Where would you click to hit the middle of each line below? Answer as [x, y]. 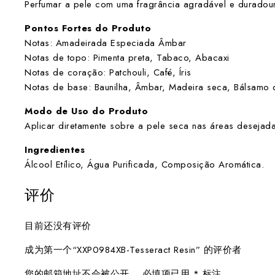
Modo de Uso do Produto [86, 111]
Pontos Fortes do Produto [88, 29]
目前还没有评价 [58, 226]
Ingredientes [55, 150]
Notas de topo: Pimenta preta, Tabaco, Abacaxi [127, 58]
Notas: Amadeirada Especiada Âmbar [106, 43]
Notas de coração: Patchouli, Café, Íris [108, 73]
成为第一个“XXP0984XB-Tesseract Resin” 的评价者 [133, 250]
